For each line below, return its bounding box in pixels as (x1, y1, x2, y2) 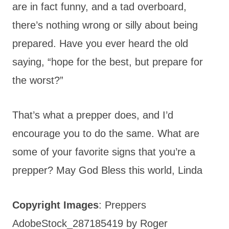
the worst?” (12, 74, 63, 86)
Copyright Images (12, 199, 99, 211)
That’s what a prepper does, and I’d (12, 109, 173, 121)
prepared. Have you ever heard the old (12, 37, 188, 49)
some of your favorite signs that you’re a (12, 146, 195, 157)
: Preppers (99, 199, 146, 211)
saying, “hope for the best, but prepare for (12, 56, 203, 67)
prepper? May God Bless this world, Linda (12, 164, 202, 176)
